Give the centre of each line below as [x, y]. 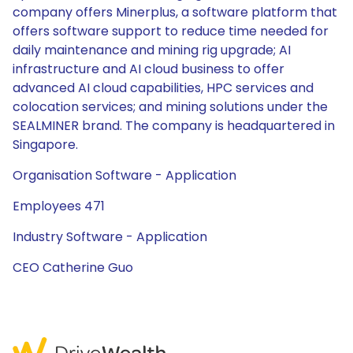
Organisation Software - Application [124, 175]
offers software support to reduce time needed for [171, 31]
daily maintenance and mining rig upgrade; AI [152, 50]
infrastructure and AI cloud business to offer [149, 69]
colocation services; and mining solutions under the [170, 107]
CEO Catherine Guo [73, 268]
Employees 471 [59, 206]
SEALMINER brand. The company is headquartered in [174, 126]
